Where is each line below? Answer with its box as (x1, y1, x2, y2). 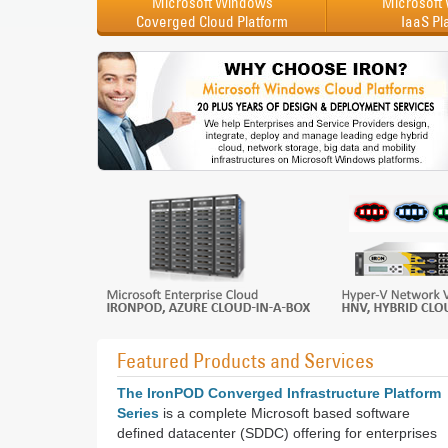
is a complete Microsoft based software (159, 405, 410, 421)
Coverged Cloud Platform (136, 12, 288, 31)
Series (117, 405, 159, 421)
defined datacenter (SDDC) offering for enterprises (117, 425, 437, 441)
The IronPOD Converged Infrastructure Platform (117, 385, 441, 401)
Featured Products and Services (117, 348, 374, 373)
